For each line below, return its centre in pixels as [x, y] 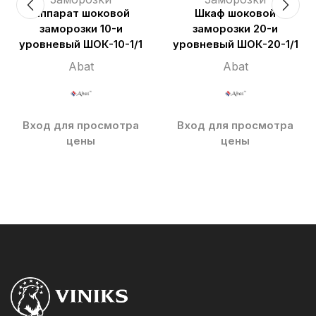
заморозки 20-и [235, 29]
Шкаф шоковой [235, 13]
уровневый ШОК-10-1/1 [81, 44]
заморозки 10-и [81, 29]
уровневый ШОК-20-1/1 [235, 44]
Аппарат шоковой [81, 13]
